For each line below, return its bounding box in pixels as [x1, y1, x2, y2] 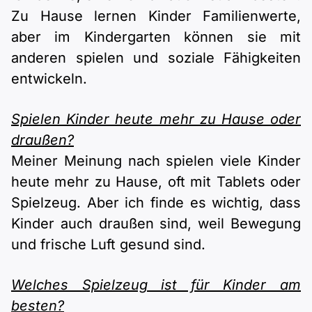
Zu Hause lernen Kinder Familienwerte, [11, 8, 301, 24]
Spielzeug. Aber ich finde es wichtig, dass [11, 194, 301, 211]
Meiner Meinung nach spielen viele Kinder [11, 153, 301, 169]
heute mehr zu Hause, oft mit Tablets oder [11, 173, 301, 190]
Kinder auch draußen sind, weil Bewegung [11, 215, 301, 232]
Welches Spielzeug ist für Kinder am [11, 276, 301, 293]
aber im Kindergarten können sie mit [11, 29, 301, 45]
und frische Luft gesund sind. [11, 236, 205, 253]
